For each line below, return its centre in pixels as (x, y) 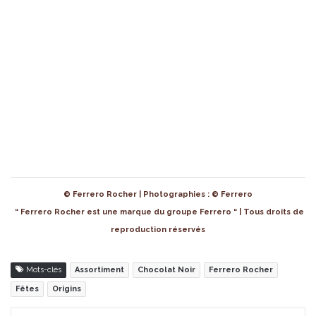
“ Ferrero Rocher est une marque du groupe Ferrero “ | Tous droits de (158, 212)
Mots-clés (43, 270)
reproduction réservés (158, 230)
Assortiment (99, 270)
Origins (67, 289)
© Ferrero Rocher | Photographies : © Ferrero (158, 195)
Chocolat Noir (166, 270)
